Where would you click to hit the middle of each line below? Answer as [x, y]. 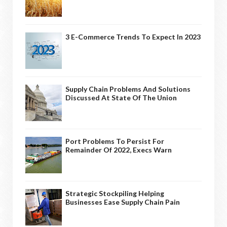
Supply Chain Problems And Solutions [128, 89]
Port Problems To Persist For [115, 141]
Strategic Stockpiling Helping [115, 193]
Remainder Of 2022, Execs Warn [119, 149]
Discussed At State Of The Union [121, 97]
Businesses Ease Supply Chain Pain [123, 202]
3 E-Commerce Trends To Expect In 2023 [133, 36]
